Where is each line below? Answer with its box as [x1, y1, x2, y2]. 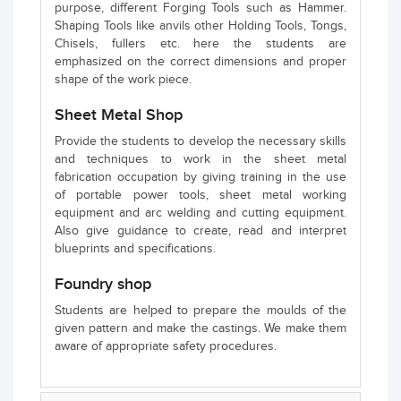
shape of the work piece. [55, 72, 192, 87]
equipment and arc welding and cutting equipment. [55, 205, 346, 220]
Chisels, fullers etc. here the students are [55, 36, 346, 51]
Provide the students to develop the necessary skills [55, 133, 346, 149]
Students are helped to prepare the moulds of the [55, 303, 346, 318]
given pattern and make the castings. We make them [55, 320, 346, 336]
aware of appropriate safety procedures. [55, 338, 277, 354]
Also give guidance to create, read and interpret [55, 223, 346, 238]
